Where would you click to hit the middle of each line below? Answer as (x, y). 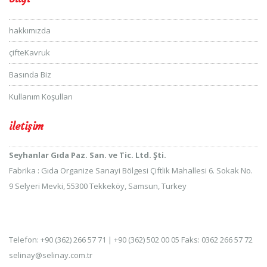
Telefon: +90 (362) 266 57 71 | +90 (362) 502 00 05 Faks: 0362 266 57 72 (131, 239)
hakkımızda (30, 30)
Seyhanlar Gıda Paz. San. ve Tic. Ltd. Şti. (88, 155)
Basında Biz (30, 74)
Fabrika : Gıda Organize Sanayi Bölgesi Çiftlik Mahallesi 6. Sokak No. (131, 170)
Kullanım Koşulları (41, 96)
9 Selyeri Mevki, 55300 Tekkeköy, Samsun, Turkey (98, 186)
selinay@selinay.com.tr (51, 255)
